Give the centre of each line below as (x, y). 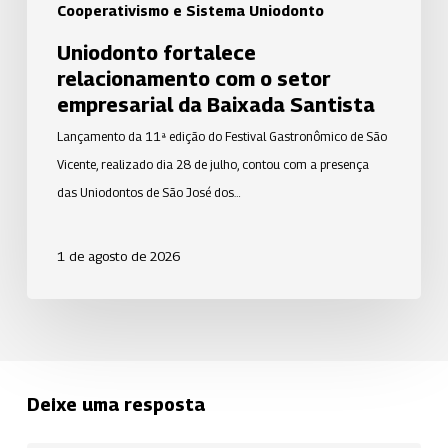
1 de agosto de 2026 (118, 256)
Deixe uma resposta (115, 405)
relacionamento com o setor (193, 79)
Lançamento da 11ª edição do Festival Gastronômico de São (221, 137)
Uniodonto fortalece (156, 53)
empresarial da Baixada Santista (215, 105)
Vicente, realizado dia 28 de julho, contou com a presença (212, 165)
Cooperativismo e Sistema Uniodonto (190, 11)
